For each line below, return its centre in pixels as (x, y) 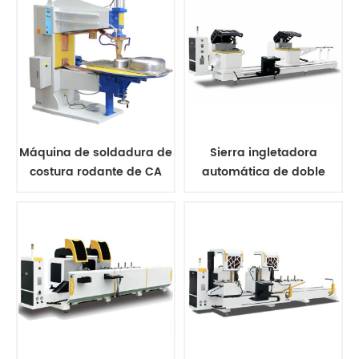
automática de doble (263, 172)
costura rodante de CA (96, 172)
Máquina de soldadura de (96, 153)
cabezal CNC (263, 192)
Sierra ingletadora (263, 153)
